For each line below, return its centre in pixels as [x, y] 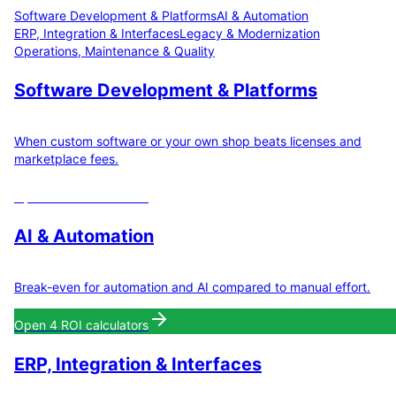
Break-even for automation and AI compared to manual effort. [192, 287]
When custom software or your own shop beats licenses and [188, 141]
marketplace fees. [66, 159]
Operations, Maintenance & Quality [114, 51]
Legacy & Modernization [250, 34]
